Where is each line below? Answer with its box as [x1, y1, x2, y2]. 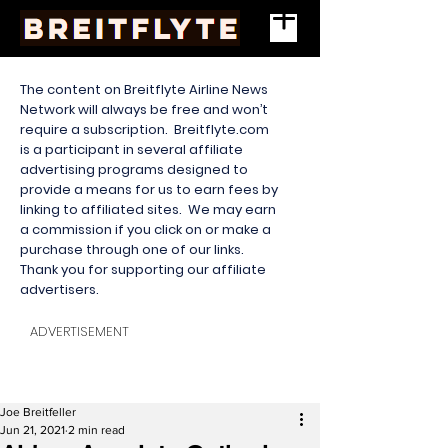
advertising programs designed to [20, 160, 248, 179]
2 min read [68, 423, 125, 437]
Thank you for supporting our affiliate [20, 260, 266, 279]
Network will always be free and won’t [20, 100, 268, 119]
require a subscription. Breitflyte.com [20, 120, 269, 139]
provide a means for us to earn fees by [20, 180, 278, 199]
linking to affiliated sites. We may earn [20, 200, 276, 219]
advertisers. [20, 280, 102, 299]
